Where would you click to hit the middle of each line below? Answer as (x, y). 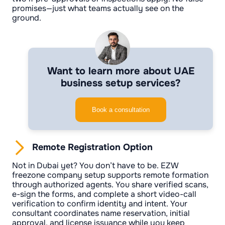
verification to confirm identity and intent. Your (100, 204)
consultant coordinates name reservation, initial (101, 213)
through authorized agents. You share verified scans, (110, 185)
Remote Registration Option (92, 147)
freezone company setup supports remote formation (110, 175)
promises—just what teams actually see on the (98, 9)
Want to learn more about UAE (121, 71)
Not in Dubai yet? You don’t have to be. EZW (95, 166)
